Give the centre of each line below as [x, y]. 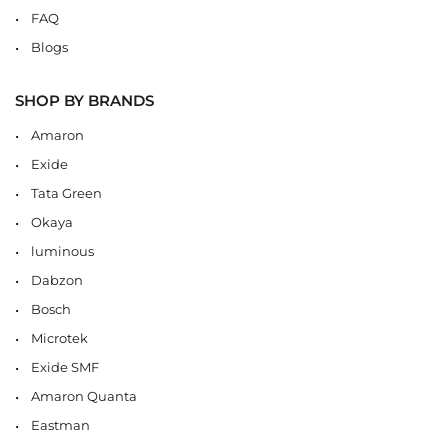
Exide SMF [65, 366]
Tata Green [66, 192]
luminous [62, 250]
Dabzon [57, 279]
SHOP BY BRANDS [84, 100]
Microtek [59, 337]
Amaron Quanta [84, 395]
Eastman [60, 424]
